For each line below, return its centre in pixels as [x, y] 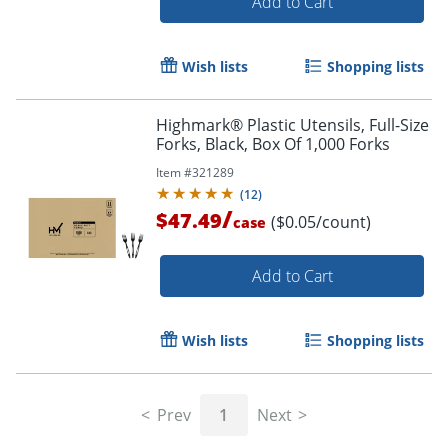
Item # [174, 172]
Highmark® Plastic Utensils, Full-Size [292, 124]
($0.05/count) [321, 221]
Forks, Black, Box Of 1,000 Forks [273, 143]
